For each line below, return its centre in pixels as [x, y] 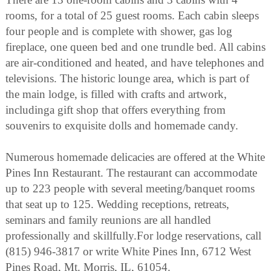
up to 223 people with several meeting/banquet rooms [130, 188]
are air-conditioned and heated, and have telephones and [135, 62]
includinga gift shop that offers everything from [116, 109]
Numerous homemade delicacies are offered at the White [135, 157]
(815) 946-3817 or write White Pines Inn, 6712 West [128, 251]
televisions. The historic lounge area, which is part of [127, 78]
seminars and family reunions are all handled [108, 220]
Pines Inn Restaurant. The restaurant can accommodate [131, 172]
